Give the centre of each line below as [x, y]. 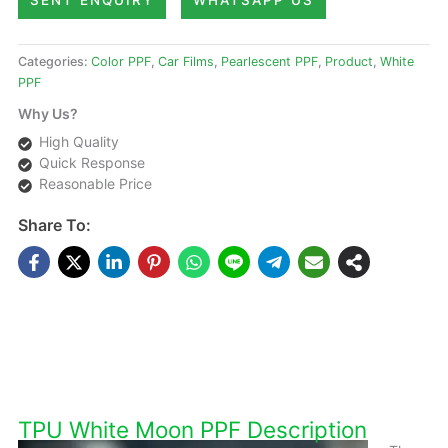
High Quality [79, 142]
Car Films [186, 62]
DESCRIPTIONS [224, 358]
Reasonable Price [95, 184]
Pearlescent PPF [269, 62]
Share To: [54, 225]
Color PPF [121, 62]
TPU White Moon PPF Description [192, 429]
